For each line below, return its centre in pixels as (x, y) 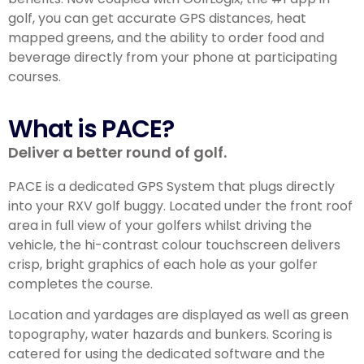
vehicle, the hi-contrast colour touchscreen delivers (174, 245)
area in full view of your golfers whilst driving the (160, 226)
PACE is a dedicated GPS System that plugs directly (171, 187)
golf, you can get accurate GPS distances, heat (157, 18)
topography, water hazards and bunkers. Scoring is (170, 335)
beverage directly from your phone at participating (173, 57)
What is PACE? (91, 130)
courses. (35, 76)
